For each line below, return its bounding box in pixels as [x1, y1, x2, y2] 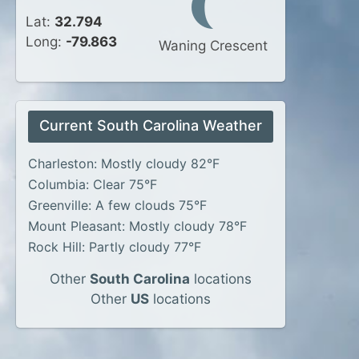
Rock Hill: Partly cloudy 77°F [28, 239, 201, 255]
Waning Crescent [159, 38, 268, 54]
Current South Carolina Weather [39, 117, 262, 134]
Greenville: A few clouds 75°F [28, 197, 207, 213]
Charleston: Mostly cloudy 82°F [28, 155, 220, 171]
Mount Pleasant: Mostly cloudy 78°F [28, 218, 247, 234]
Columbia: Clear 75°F [28, 176, 157, 192]
